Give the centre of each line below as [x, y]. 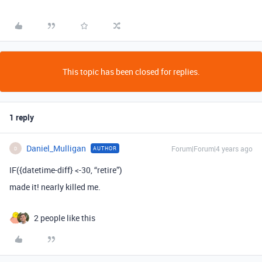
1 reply [22, 117]
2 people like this [65, 218]
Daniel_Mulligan [56, 148]
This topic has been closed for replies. [131, 72]
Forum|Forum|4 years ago [212, 149]
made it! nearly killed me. [55, 187]
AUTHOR [105, 148]
